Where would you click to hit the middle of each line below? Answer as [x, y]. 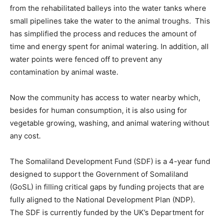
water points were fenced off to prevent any [86, 59]
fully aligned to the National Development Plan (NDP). [102, 200]
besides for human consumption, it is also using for [98, 110]
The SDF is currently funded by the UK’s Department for [107, 212]
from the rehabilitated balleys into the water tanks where [108, 8]
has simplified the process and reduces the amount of [103, 34]
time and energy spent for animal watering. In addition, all [109, 46]
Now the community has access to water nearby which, [105, 97]
